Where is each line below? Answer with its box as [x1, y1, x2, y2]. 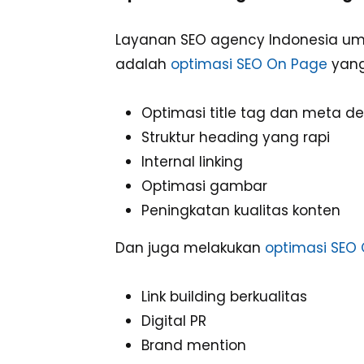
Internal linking [141, 152, 243, 172]
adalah [115, 54, 171, 75]
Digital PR [141, 311, 206, 331]
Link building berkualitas [141, 287, 307, 307]
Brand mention [141, 336, 246, 356]
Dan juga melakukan [115, 238, 265, 258]
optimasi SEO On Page [171, 54, 327, 75]
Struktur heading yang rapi [141, 128, 330, 148]
